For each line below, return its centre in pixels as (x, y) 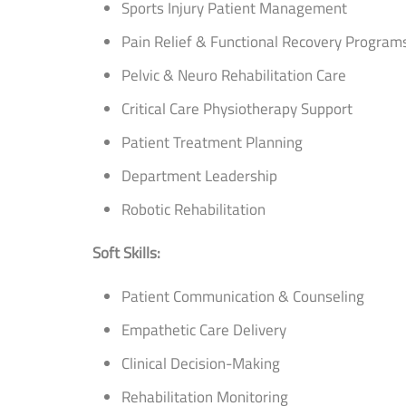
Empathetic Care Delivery (204, 329)
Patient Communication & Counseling (243, 296)
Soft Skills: (126, 252)
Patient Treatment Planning (212, 142)
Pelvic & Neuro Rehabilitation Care (234, 75)
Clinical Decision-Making (201, 363)
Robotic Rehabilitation (193, 209)
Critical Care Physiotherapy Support (237, 108)
